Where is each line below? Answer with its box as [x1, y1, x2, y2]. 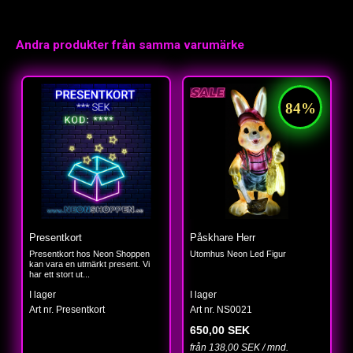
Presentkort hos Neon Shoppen [29, 248, 150, 258]
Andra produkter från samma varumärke [16, 37, 244, 52]
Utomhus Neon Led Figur [190, 248, 286, 258]
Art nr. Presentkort [29, 303, 105, 315]
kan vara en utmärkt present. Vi [29, 258, 150, 269]
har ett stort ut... [29, 269, 90, 279]
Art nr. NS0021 [190, 303, 252, 315]
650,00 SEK [190, 323, 250, 336]
